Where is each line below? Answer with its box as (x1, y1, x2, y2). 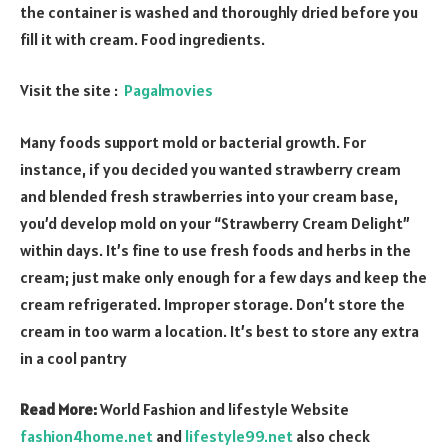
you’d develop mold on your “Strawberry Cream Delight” (20, 212, 410, 233)
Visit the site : (20, 80, 121, 101)
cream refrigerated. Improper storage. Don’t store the (20, 293, 405, 314)
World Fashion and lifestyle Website (97, 399, 349, 420)
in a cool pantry (20, 347, 127, 368)
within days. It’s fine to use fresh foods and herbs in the (20, 239, 411, 260)
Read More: (20, 399, 97, 420)
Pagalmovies (121, 80, 213, 101)
